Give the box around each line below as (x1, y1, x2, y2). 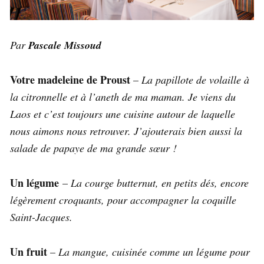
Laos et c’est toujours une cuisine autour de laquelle (10, 106, 235, 121)
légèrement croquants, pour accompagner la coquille (10, 192, 236, 207)
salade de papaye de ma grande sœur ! (10, 140, 177, 155)
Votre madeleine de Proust (10, 71, 130, 87)
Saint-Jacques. (10, 209, 72, 224)
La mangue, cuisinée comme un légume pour (58, 244, 250, 259)
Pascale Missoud (28, 37, 101, 52)
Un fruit (10, 243, 47, 259)
